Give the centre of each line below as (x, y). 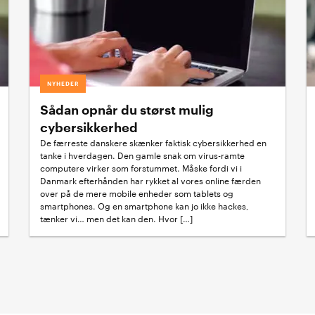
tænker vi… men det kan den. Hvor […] (117, 219)
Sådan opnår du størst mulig (127, 110)
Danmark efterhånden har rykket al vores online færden (151, 181)
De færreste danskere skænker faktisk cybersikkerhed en (154, 143)
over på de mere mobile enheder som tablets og (137, 194)
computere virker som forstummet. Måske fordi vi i (141, 169)
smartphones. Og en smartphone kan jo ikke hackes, (145, 207)
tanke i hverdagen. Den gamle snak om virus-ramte (143, 156)
